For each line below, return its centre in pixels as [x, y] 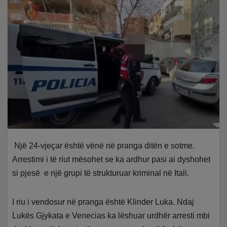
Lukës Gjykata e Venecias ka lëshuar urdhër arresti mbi [111, 216]
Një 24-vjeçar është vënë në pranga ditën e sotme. [104, 146]
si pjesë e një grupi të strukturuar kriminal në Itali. [101, 173]
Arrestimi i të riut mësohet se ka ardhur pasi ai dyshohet [111, 160]
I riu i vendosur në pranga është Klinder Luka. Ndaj [103, 202]
